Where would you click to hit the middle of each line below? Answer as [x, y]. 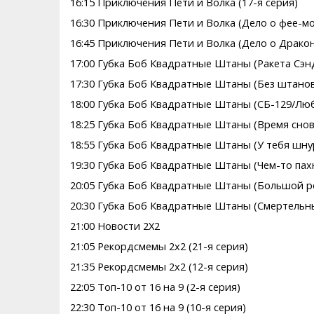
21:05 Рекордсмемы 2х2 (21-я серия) [159, 246]
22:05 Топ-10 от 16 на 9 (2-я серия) [155, 287]
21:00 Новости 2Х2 [115, 226]
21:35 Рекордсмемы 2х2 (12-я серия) [159, 267]
